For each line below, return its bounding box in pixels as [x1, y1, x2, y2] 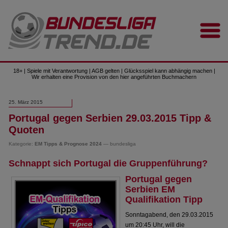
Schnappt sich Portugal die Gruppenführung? [9, 158, 208, 168]
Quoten [9, 124, 45, 135]
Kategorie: [9, 141, 35, 147]
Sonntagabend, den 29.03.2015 [125, 211, 214, 218]
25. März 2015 [9, 99, 43, 105]
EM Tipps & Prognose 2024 [35, 141, 102, 147]
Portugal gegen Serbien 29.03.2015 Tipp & [9, 112, 212, 124]
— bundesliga [102, 141, 136, 147]
